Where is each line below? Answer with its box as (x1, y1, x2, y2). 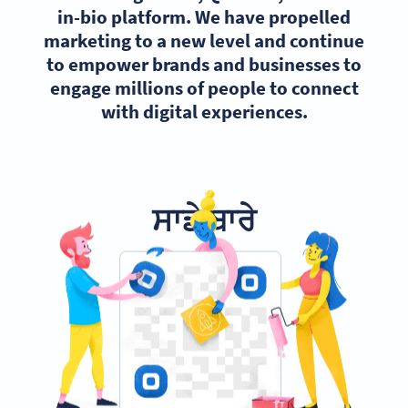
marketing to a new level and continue (44, 28, 364, 54)
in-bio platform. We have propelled (57, 5, 351, 30)
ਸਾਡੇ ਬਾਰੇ (152, 199, 256, 240)
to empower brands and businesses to (46, 52, 362, 77)
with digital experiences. (100, 99, 308, 125)
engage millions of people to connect (49, 76, 359, 101)
